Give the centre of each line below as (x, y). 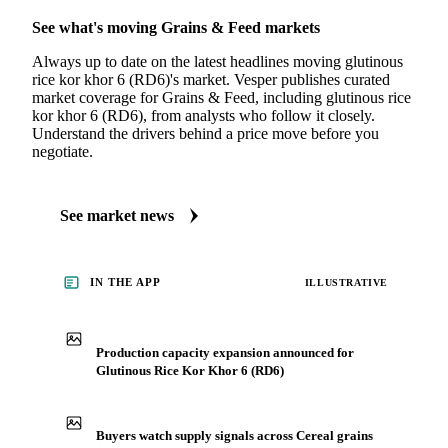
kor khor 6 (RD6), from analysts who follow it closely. (203, 115)
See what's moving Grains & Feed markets (176, 27)
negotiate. (62, 151)
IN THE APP (125, 282)
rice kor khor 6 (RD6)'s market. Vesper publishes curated (211, 79)
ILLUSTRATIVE (346, 282)
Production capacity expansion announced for (225, 352)
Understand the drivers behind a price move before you (205, 133)
